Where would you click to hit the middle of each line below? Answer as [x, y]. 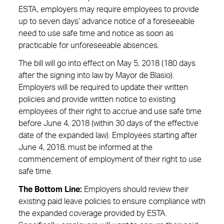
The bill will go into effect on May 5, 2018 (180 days [107, 63]
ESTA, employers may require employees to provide [109, 9]
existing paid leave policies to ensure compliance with [112, 201]
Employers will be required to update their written [103, 87]
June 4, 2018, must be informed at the [85, 147]
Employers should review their [135, 189]
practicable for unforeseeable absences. [89, 45]
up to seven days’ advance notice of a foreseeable [106, 21]
